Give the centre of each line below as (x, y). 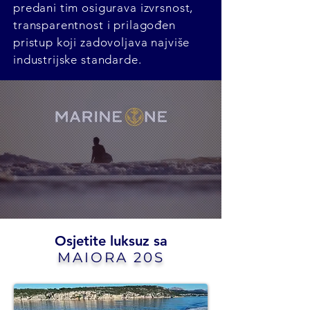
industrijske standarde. (77, 60)
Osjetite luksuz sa (111, 241)
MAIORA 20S (111, 257)
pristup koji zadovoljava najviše (102, 42)
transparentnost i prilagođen (94, 25)
